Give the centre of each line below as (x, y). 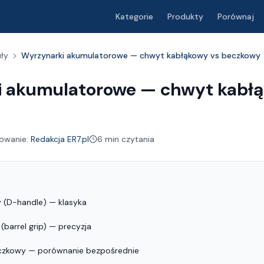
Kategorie (134, 16)
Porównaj (236, 16)
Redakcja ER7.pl (60, 139)
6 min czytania (126, 139)
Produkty (185, 16)
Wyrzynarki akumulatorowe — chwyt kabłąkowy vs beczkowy (141, 55)
